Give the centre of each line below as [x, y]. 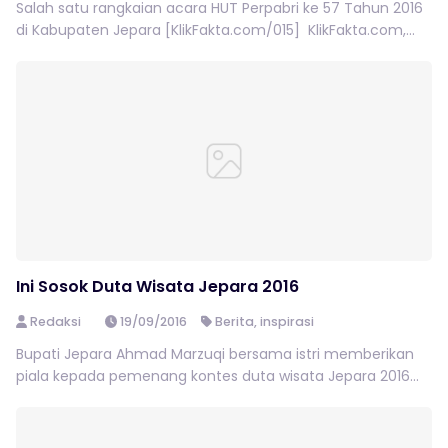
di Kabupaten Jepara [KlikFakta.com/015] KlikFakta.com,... [215, 30]
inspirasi [287, 321]
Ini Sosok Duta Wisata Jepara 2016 [157, 286]
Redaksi [55, 321]
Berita [235, 321]
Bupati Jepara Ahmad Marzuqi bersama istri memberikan [215, 354]
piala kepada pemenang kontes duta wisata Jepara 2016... [217, 376]
